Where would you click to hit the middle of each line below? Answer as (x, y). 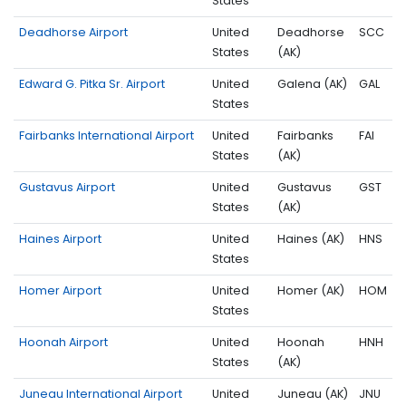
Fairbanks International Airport (106, 135)
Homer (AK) (311, 290)
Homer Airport (60, 290)
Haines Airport (60, 238)
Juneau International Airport (101, 393)
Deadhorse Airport (73, 32)
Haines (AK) (311, 238)
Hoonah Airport (63, 342)
